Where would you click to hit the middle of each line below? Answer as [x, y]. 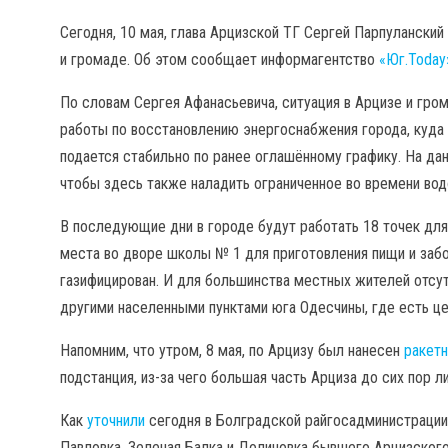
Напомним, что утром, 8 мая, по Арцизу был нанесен [232, 350]
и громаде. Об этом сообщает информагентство [219, 59]
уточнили [116, 420]
